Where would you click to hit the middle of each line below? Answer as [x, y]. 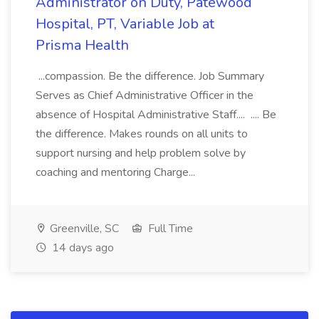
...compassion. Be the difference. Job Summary [150, 76]
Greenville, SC [83, 229]
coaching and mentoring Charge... [117, 172]
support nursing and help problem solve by [141, 153]
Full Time [169, 229]
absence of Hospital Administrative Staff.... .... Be [156, 115]
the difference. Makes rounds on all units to [142, 134]
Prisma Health [82, 45]
